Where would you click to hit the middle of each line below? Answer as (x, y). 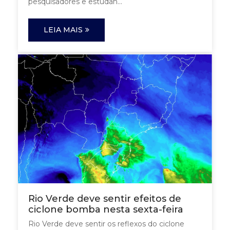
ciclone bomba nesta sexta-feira (106, 210)
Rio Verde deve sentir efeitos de (105, 199)
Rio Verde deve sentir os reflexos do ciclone (106, 224)
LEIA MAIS (63, 30)
